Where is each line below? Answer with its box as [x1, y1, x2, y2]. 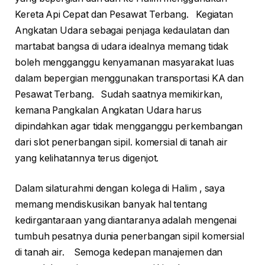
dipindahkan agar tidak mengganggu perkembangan [15, 120, 243, 132]
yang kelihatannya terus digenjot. [15, 152, 159, 164]
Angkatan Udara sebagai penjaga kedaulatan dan [15, 24, 230, 36]
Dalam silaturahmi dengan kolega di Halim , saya [15, 183, 225, 195]
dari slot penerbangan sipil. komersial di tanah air [15, 136, 228, 148]
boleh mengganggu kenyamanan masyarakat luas [15, 56, 234, 68]
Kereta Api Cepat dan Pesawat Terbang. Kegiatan [15, 8, 234, 20]
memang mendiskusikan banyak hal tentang [15, 199, 207, 211]
